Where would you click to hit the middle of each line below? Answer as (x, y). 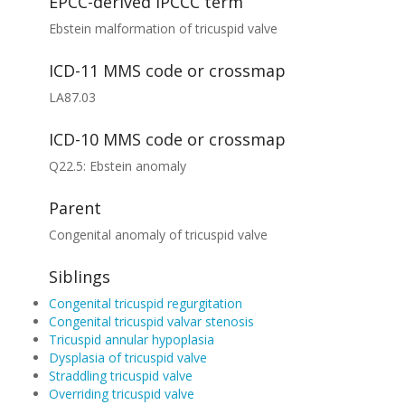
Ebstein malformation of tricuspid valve (163, 28)
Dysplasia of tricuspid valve (127, 358)
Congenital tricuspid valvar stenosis (151, 321)
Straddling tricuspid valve (120, 376)
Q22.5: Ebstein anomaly (117, 166)
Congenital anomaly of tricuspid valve (158, 235)
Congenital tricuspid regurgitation (145, 303)
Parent (75, 208)
